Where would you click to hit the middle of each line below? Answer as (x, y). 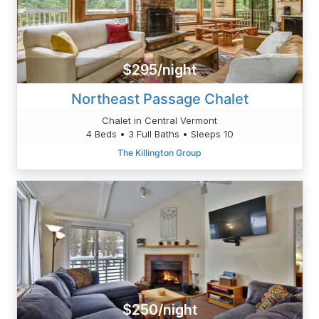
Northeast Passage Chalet (159, 99)
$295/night (159, 70)
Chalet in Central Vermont (159, 120)
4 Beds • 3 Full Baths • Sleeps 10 (159, 134)
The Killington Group (159, 152)
